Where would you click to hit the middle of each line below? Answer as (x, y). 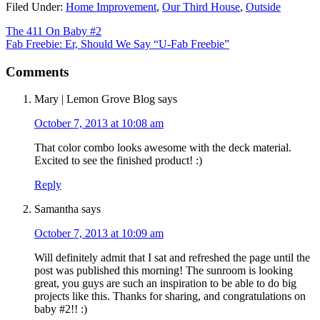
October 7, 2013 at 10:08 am (99, 124)
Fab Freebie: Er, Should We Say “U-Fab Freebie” (117, 44)
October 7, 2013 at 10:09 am (99, 234)
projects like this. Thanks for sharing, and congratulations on (170, 296)
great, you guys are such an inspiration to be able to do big (165, 284)
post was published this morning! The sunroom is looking (164, 271)
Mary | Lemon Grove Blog (95, 99)
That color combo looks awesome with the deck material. (163, 148)
